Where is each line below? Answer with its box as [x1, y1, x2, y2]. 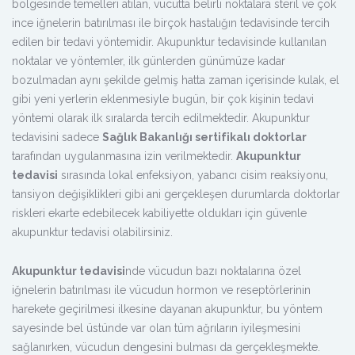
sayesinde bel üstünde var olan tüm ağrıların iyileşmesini [12, 322, 300, 334]
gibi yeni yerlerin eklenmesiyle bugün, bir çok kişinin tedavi [12, 93, 314, 105]
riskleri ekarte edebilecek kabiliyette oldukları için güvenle [12, 207, 307, 219]
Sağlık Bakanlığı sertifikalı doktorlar [102, 131, 307, 143]
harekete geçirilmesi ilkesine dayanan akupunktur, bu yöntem [12, 303, 323, 315]
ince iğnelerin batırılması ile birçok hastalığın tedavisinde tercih [12, 17, 330, 29]
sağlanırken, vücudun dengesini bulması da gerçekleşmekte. [12, 341, 320, 353]
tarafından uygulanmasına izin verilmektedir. [12, 150, 236, 162]
